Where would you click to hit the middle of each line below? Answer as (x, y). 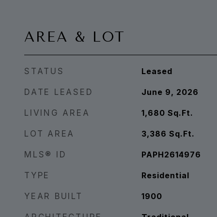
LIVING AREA (57, 113)
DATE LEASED (59, 92)
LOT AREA (49, 134)
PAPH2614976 (171, 155)
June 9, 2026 (170, 92)
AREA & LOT (75, 37)
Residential (165, 175)
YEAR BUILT (54, 196)
